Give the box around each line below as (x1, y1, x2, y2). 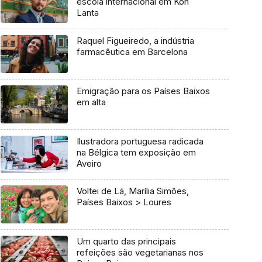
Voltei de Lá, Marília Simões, (76, 185, 189, 197)
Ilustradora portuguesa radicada (76, 135, 204, 147)
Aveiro (76, 157, 102, 169)
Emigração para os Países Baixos (76, 85, 210, 96)
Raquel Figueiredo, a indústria (76, 35, 194, 47)
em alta (76, 96, 106, 108)
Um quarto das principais (76, 236, 176, 247)
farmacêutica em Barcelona (76, 46, 188, 58)
